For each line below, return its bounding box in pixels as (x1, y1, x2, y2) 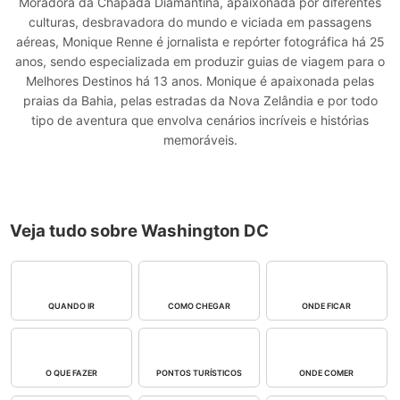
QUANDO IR (48, 300, 96, 311)
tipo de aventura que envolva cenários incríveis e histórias (31, 112, 369, 128)
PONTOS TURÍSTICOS (156, 368, 243, 379)
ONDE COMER (299, 368, 354, 379)
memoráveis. (162, 131, 237, 147)
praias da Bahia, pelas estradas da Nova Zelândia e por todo (22, 92, 378, 108)
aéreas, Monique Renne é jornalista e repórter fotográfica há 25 (15, 33, 385, 49)
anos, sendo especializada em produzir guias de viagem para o (15, 53, 385, 69)
